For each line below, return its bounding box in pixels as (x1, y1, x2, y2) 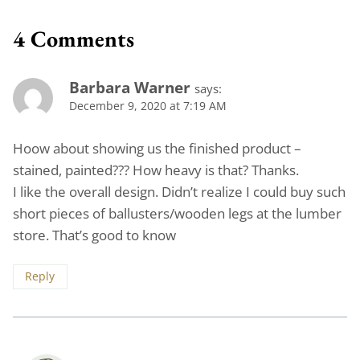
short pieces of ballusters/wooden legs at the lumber (13, 203, 342, 223)
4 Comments (13, 23, 134, 53)
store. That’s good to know (13, 225, 176, 244)
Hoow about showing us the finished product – (13, 138, 301, 157)
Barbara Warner (69, 76, 190, 98)
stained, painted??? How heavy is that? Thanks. (13, 160, 299, 179)
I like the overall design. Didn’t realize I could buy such (13, 182, 346, 201)
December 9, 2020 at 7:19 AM (69, 97, 227, 113)
